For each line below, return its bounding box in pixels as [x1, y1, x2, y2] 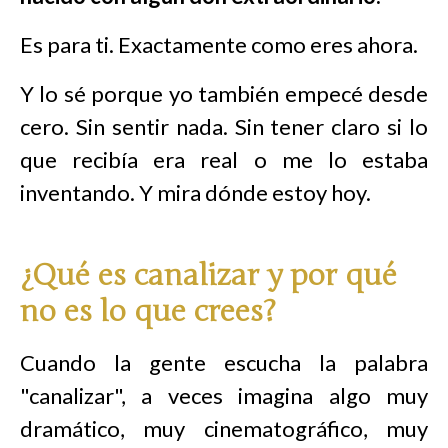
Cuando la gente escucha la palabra [20, 349, 428, 376]
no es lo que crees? [20, 293, 276, 330]
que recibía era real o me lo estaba [20, 146, 428, 173]
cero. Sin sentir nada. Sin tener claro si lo [20, 113, 428, 140]
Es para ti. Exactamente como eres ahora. [20, 31, 418, 58]
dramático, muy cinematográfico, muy [20, 415, 428, 442]
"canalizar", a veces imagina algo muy [20, 382, 428, 409]
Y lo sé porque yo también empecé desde [20, 80, 428, 107]
